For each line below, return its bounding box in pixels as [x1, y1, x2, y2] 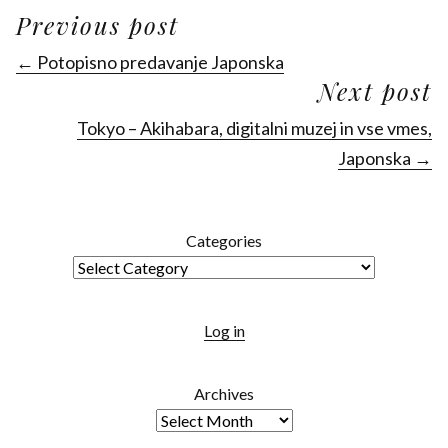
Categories [186, 231, 262, 251]
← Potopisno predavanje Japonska [16, 51, 284, 74]
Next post [318, 75, 432, 108]
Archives [194, 384, 254, 404]
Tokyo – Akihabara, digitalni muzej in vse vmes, [77, 117, 432, 140]
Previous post [16, 9, 179, 42]
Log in [203, 321, 245, 341]
